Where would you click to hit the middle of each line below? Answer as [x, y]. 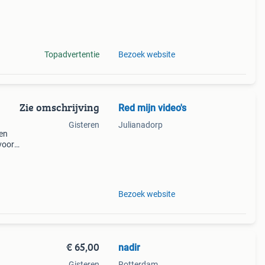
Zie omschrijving [59, 107]
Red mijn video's [152, 108]
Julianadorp [140, 125]
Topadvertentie [72, 54]
